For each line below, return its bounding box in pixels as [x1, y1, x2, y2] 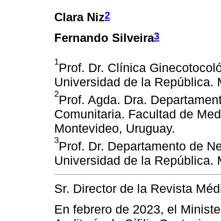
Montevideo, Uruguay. [54, 121, 175, 135]
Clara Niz [54, 10, 105, 24]
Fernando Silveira [54, 31, 154, 44]
